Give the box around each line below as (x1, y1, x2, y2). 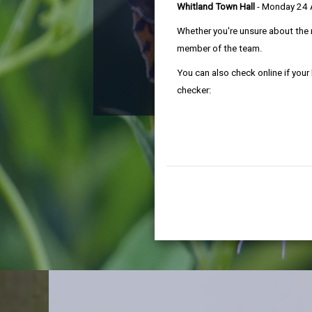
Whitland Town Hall (177, 1, 255, 12)
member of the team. (177, 43, 263, 54)
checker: (177, 85, 211, 95)
